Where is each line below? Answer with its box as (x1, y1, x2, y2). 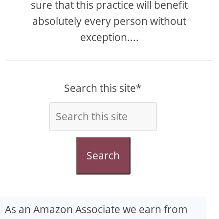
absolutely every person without (32, 14, 187, 28)
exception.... (80, 30, 139, 44)
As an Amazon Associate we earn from (5, 202, 188, 216)
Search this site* (64, 81, 142, 95)
